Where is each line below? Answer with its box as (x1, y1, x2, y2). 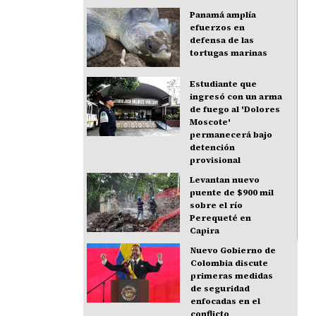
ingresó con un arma (190, 91, 283, 103)
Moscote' (190, 116, 231, 128)
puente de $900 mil (190, 187, 274, 199)
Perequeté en (190, 212, 252, 224)
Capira (190, 225, 220, 237)
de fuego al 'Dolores (190, 104, 281, 116)
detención (190, 142, 236, 154)
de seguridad (190, 283, 250, 295)
